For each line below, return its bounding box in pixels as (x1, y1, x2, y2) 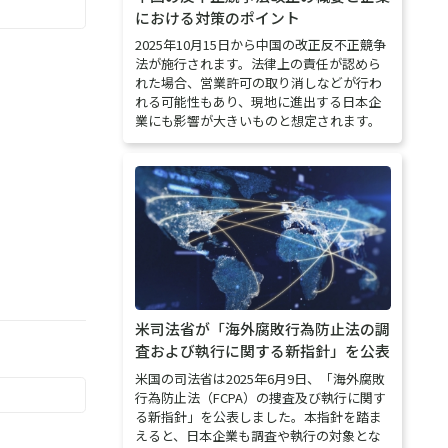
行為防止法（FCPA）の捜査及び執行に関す (134, 387, 386, 407)
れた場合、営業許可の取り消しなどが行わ (134, 73, 382, 93)
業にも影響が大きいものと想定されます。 (134, 111, 381, 131)
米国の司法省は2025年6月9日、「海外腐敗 (134, 368, 385, 388)
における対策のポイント (134, 7, 300, 28)
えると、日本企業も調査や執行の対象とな (134, 425, 381, 445)
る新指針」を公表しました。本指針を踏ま (134, 406, 382, 426)
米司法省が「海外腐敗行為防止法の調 (134, 318, 390, 340)
